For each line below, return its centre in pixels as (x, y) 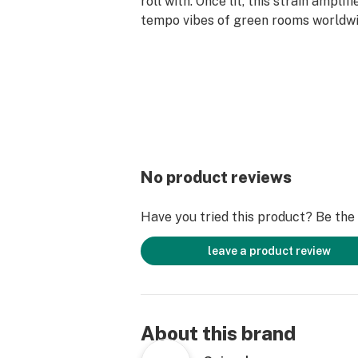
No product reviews (216, 177)
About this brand (218, 333)
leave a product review (269, 251)
